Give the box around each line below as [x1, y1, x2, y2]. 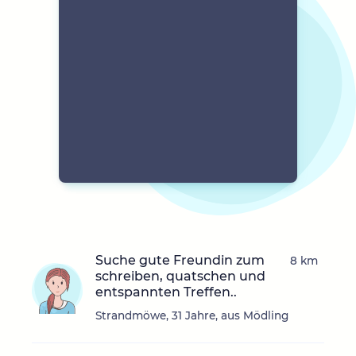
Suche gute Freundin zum [95, 253, 265, 269]
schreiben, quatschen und [95, 269, 265, 284]
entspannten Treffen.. [95, 284, 237, 300]
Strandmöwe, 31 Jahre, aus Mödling [95, 309, 288, 323]
